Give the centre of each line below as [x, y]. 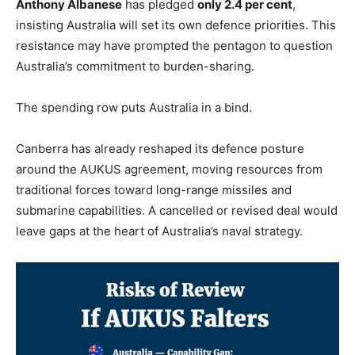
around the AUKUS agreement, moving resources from [169, 169]
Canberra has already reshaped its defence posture [160, 148]
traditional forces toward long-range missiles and [154, 189]
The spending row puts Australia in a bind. [134, 107]
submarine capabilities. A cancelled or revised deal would [177, 210]
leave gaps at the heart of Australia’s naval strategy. [159, 231]
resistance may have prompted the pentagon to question [174, 45]
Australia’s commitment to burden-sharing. [135, 66]
